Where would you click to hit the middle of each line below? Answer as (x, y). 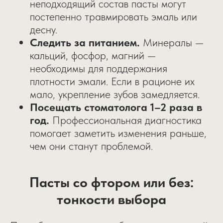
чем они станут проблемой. (91, 146)
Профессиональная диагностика (125, 120)
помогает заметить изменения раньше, (118, 133)
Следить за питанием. (86, 42)
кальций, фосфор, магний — (93, 55)
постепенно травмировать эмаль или (113, 16)
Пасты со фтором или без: (111, 182)
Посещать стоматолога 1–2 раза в (116, 107)
